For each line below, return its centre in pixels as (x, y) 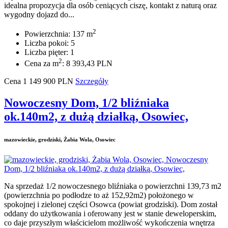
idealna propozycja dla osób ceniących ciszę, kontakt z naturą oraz (110, 6)
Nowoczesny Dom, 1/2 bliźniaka (87, 103)
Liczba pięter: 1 (49, 52)
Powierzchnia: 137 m (59, 34)
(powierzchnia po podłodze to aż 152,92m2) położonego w (99, 195)
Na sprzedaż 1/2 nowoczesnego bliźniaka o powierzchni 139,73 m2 (113, 186)
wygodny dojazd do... (39, 15)
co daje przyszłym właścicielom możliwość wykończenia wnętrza (109, 222)
